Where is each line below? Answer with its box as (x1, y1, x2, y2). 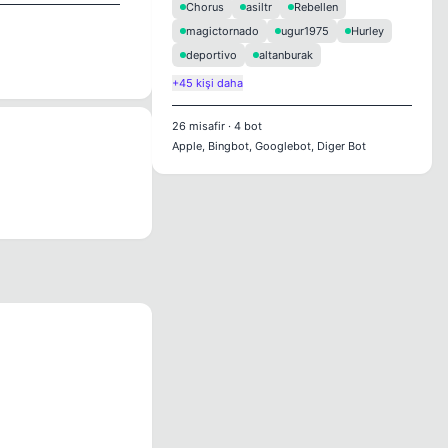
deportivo (186, 48, 237, 62)
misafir (186, 119, 225, 133)
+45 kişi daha (172, 76, 243, 90)
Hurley (351, 24, 384, 38)
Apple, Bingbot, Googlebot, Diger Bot (172, 139, 366, 153)
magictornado (186, 24, 259, 38)
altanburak (259, 48, 313, 62)
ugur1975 (281, 24, 329, 38)
